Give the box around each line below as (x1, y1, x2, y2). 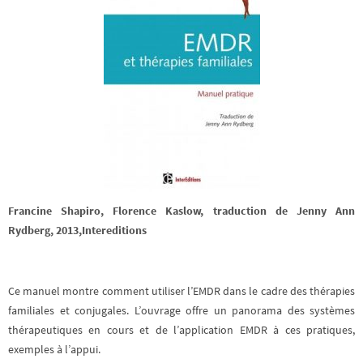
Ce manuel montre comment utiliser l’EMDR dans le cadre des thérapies (8, 284, 355, 298)
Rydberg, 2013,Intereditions (8, 223, 147, 237)
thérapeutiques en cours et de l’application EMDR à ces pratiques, (8, 322, 355, 337)
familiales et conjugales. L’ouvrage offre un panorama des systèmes (8, 303, 355, 318)
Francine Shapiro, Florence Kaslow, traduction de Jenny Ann (8, 203, 355, 218)
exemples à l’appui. (8, 342, 100, 357)
